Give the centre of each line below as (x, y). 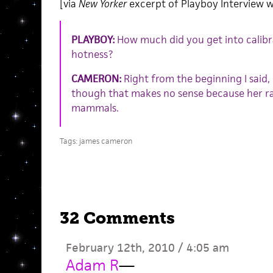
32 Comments (117, 218)
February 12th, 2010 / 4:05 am (147, 248)
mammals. (95, 108)
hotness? (92, 55)
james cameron (105, 141)
